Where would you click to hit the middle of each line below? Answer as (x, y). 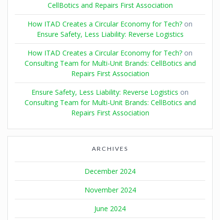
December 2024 (110, 171)
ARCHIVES (110, 148)
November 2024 (110, 190)
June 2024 (110, 208)
